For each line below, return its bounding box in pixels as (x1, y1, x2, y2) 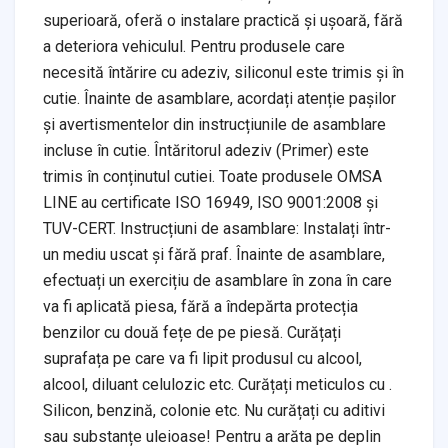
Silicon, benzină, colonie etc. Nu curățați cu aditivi (43, 400, 385, 420)
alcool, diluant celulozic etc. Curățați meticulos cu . (43, 374, 392, 394)
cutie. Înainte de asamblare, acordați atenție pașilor (43, 88, 396, 108)
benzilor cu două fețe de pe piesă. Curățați (43, 322, 341, 342)
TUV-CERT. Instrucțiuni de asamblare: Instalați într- (43, 218, 391, 238)
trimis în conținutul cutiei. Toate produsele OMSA (43, 166, 382, 186)
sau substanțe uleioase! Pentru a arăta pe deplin (43, 426, 381, 446)
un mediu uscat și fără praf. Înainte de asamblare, (43, 244, 385, 264)
